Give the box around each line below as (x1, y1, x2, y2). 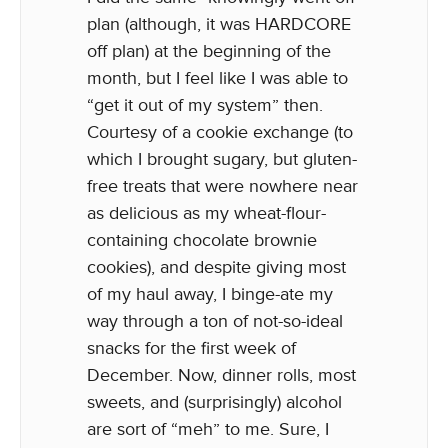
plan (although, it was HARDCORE (87, 13, 351, 35)
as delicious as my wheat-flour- (87, 202, 326, 224)
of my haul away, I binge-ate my (87, 283, 333, 305)
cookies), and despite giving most (87, 256, 346, 278)
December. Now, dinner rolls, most (87, 364, 356, 386)
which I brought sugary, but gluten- (87, 148, 357, 170)
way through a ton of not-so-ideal (87, 310, 343, 332)
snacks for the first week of (87, 337, 296, 359)
